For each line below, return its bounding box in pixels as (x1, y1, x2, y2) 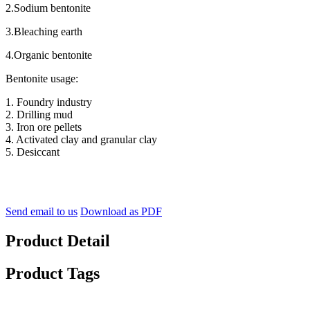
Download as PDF (80, 206, 162, 218)
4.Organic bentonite (6, 49, 92, 62)
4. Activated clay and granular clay (6, 134, 157, 146)
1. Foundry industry (6, 96, 92, 109)
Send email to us (6, 206, 77, 218)
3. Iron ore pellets (6, 121, 82, 134)
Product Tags (6, 264, 100, 283)
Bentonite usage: (6, 73, 81, 85)
